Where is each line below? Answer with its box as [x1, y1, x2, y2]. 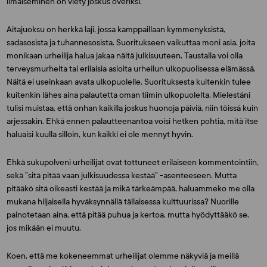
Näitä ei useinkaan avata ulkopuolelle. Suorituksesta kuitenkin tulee [7, 77, 252, 87]
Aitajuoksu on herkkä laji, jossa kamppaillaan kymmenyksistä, [7, 24, 226, 35]
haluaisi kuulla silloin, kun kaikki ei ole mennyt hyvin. [7, 129, 195, 139]
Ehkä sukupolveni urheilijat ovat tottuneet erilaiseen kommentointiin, [7, 157, 259, 167]
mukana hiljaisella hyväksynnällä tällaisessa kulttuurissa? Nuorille [7, 197, 240, 207]
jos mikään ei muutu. [7, 223, 83, 233]
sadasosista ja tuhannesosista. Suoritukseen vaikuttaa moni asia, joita [7, 38, 256, 48]
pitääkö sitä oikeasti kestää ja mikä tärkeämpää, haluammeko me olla [7, 184, 255, 194]
